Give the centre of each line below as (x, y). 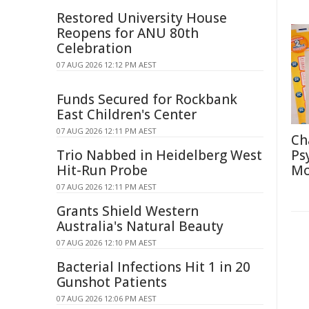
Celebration (94, 48)
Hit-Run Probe (102, 170)
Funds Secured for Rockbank (147, 99)
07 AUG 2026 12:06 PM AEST (107, 298)
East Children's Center (127, 114)
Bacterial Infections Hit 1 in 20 (153, 267)
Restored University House (142, 18)
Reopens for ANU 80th (128, 33)
